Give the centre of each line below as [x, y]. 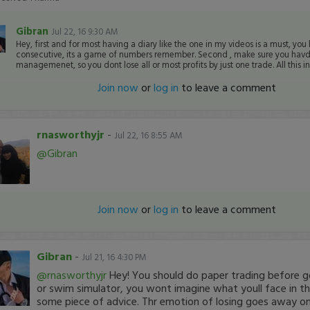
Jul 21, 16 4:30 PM [114, 257]
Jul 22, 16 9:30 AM [84, 31]
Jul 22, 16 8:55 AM [148, 135]
